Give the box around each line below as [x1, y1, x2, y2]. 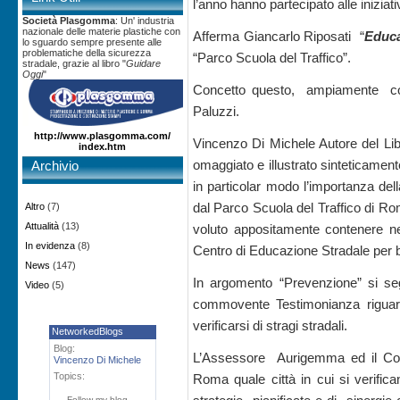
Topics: [54, 371, 85, 381]
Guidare [126, 58, 161, 69]
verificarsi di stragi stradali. [193, 318, 347, 333]
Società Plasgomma [22, 15, 115, 26]
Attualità [25, 221, 59, 231]
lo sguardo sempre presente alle [22, 37, 162, 47]
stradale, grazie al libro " [22, 58, 126, 69]
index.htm [79, 141, 127, 152]
